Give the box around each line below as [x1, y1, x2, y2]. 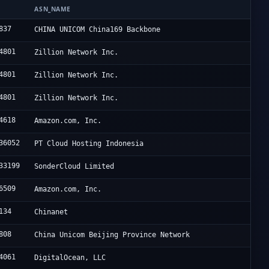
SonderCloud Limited [34, 162, 115, 171]
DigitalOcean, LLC [34, 253, 106, 262]
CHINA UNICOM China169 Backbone [34, 25, 161, 34]
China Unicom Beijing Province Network [34, 231, 190, 240]
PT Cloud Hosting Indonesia [34, 139, 144, 148]
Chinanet [34, 208, 68, 217]
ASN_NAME [34, 5, 71, 14]
